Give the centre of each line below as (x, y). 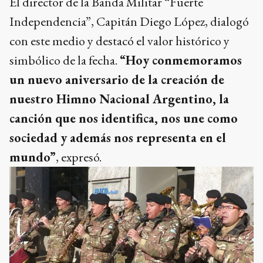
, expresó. (79, 157)
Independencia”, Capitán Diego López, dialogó (129, 21)
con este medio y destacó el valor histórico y (119, 41)
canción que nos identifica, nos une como (124, 118)
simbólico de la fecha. (65, 60)
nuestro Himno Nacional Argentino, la (119, 99)
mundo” (33, 157)
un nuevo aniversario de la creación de (117, 79)
